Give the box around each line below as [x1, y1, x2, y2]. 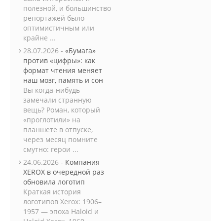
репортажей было [23, 13, 84, 23]
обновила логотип [23, 177, 85, 186]
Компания [65, 157, 100, 167]
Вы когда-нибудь [23, 85, 80, 95]
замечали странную [23, 95, 92, 105]
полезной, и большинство [23, 3, 111, 13]
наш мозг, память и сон [23, 75, 103, 85]
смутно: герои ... [23, 145, 78, 154]
